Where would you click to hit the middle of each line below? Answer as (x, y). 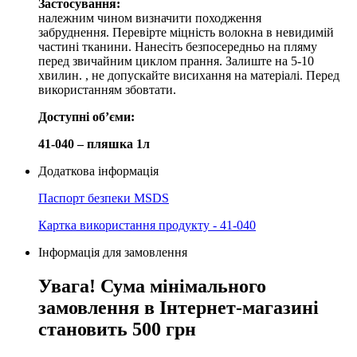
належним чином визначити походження (150, 18)
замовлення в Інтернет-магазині (178, 307)
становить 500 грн (117, 329)
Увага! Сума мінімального (152, 286)
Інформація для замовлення (113, 252)
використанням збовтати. (107, 89)
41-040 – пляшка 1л (96, 143)
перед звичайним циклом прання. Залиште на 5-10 (176, 61)
